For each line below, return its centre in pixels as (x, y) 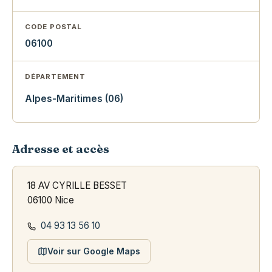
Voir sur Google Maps (94, 251)
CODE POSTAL (53, 27)
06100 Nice (51, 200)
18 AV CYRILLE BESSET (77, 186)
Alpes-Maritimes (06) (74, 99)
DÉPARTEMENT (55, 77)
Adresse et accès (61, 149)
